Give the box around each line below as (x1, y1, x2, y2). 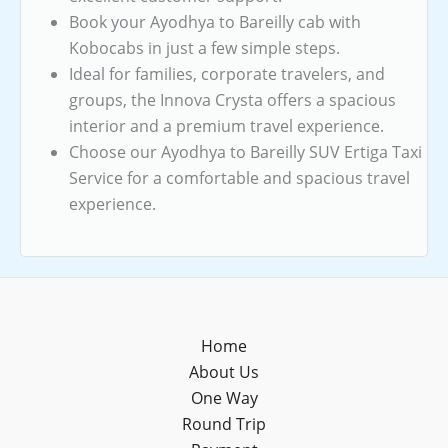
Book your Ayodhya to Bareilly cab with (69, 10, 361, 33)
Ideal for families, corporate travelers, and (69, 62, 385, 85)
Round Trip (182, 413, 266, 435)
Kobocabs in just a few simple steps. (69, 36, 340, 59)
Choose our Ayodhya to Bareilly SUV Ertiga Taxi (69, 140, 422, 163)
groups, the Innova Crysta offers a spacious (69, 88, 396, 111)
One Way (190, 387, 258, 409)
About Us (189, 361, 259, 383)
